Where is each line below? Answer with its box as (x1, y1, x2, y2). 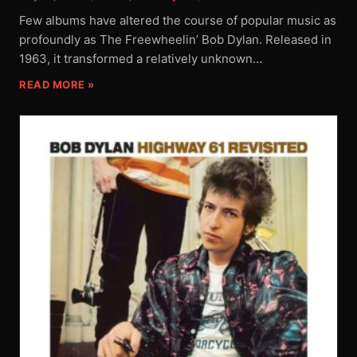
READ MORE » (19, 78, 95, 91)
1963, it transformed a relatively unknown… (19, 51, 262, 66)
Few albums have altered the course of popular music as (19, 13, 336, 28)
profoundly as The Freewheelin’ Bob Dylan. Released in (19, 32, 331, 47)
